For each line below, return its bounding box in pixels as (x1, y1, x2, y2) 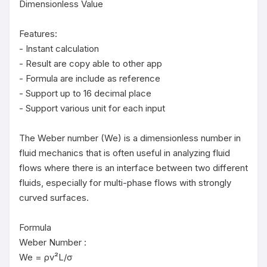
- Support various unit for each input (19, 103, 165, 114)
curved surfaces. (19, 192, 89, 203)
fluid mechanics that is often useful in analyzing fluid (19, 147, 230, 159)
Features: (19, 28, 57, 39)
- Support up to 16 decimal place (19, 88, 151, 99)
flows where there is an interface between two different (19, 162, 248, 173)
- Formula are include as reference (19, 73, 160, 84)
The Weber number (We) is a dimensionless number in (19, 132, 241, 144)
